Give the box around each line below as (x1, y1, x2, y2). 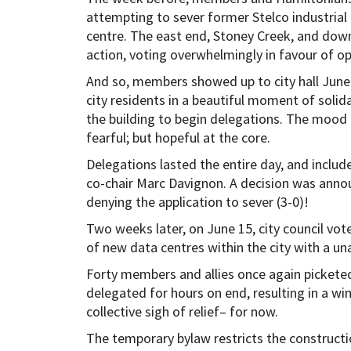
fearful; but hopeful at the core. (85, 128, 273, 147)
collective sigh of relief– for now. (85, 302, 278, 320)
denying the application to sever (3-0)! (85, 192, 312, 211)
